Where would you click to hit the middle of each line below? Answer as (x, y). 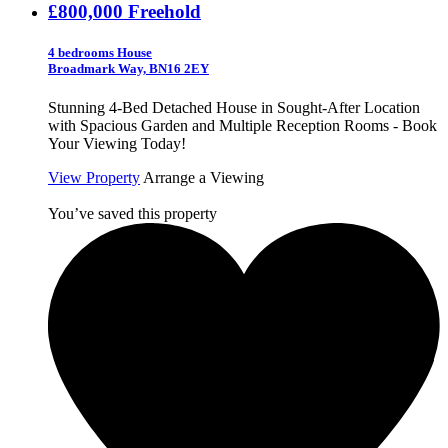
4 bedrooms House (100, 53)
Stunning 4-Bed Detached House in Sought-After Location (234, 108)
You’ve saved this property (132, 214)
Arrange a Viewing (203, 178)
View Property (94, 178)
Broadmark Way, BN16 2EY (128, 69)
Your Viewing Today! (117, 144)
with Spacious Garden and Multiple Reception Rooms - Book (242, 126)
